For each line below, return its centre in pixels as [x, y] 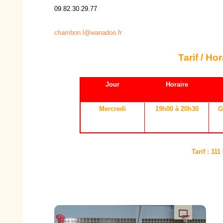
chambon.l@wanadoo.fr [88, 33]
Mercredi [113, 109]
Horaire [177, 84]
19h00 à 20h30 [177, 109]
